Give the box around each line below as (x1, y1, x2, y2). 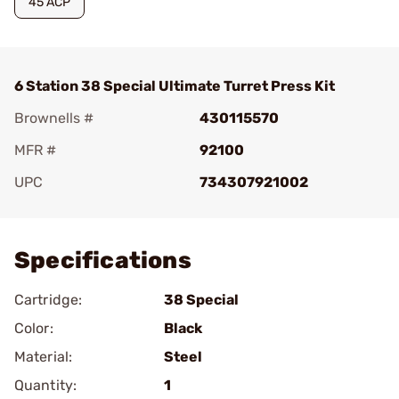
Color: (14, 320, 53, 337)
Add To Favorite (39, 199, 144, 216)
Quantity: (14, 377, 77, 394)
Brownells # (14, 110, 94, 126)
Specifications (14, 247, 191, 274)
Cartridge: (14, 291, 82, 308)
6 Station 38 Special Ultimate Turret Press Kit (14, 77, 335, 94)
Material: (14, 348, 72, 365)
